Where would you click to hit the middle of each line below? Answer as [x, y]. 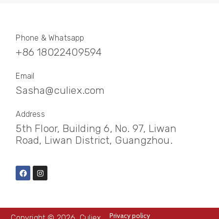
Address [30, 114]
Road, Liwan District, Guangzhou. [94, 140]
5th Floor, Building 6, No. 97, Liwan [96, 129]
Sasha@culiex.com [60, 90]
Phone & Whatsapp [50, 38]
